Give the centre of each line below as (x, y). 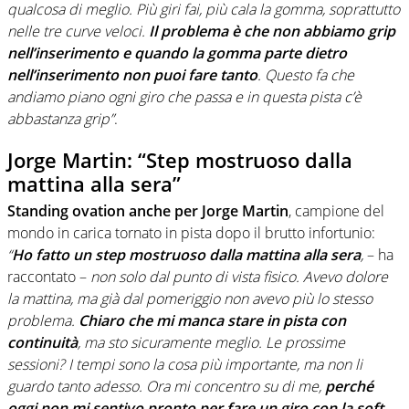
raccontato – (47, 277)
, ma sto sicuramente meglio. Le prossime (211, 343)
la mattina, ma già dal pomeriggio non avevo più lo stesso (190, 299)
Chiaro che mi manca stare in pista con (212, 321)
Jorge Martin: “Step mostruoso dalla (180, 159)
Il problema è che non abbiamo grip (272, 31)
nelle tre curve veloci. (78, 31)
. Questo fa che (306, 74)
